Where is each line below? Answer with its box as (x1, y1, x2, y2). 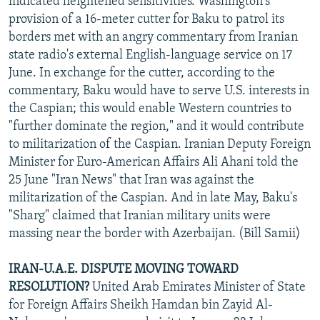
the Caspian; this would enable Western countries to (9, 101, 291, 116)
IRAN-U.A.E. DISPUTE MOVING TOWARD (9, 262, 239, 276)
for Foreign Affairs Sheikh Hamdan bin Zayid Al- (9, 298, 273, 312)
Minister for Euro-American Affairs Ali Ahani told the (9, 155, 299, 169)
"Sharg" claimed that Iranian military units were (9, 209, 271, 223)
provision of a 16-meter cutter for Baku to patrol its (9, 12, 284, 26)
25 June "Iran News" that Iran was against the (9, 173, 254, 187)
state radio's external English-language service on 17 (9, 48, 292, 62)
